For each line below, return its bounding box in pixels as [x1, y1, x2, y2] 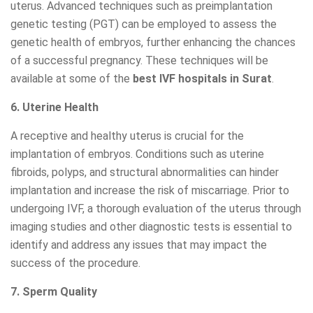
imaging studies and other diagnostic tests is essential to [10, 220, 292, 234]
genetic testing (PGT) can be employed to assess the [10, 17, 277, 31]
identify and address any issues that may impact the [10, 238, 267, 252]
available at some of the [10, 72, 133, 86]
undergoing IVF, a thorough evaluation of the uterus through [10, 202, 301, 216]
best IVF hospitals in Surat [133, 72, 272, 86]
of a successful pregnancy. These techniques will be [10, 54, 268, 68]
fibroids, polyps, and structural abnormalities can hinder [10, 166, 279, 180]
